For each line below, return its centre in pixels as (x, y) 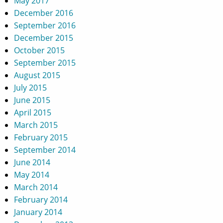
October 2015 (39, 50)
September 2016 (45, 25)
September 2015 (45, 62)
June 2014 (32, 162)
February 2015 (41, 137)
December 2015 (44, 38)
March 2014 (36, 187)
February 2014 (41, 199)
